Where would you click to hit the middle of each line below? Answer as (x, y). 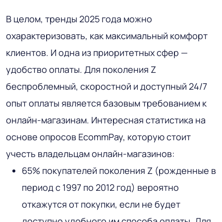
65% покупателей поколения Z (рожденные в (119, 171)
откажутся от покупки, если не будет (101, 204)
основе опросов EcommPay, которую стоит (98, 137)
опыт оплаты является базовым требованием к (106, 103)
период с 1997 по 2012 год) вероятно (100, 188)
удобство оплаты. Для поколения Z (81, 70)
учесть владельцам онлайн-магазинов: (90, 154)
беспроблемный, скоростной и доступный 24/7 (107, 86)
